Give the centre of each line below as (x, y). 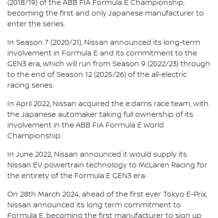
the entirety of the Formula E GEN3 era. (77, 176)
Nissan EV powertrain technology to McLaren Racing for (107, 165)
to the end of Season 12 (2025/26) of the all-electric (97, 75)
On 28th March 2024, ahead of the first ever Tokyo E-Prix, (107, 194)
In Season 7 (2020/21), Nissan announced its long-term (104, 43)
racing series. (31, 85)
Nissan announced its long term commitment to (94, 205)
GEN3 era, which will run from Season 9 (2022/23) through (109, 64)
